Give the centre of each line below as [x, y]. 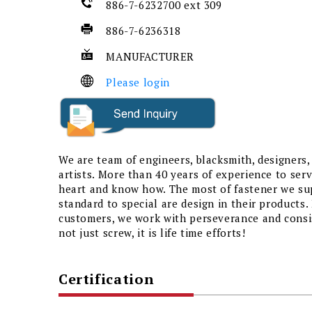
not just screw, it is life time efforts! [152, 233]
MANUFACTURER [152, 56]
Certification [106, 279]
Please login [138, 82]
